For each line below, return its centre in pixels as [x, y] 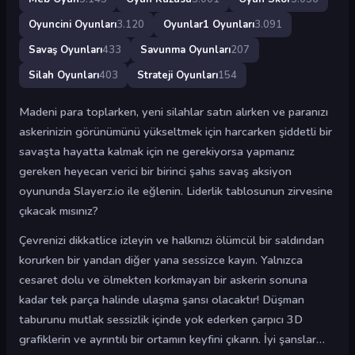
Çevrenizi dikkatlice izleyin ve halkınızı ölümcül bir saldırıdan [172, 240]
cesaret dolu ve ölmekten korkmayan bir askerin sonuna [163, 280]
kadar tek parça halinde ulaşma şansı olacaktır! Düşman [162, 300]
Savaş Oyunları [65, 50]
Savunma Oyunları [185, 50]
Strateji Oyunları [177, 75]
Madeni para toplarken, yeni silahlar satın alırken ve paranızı [174, 112]
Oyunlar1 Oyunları [209, 24]
